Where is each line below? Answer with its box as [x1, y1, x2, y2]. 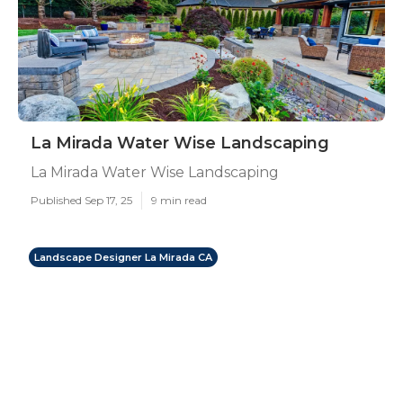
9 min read [151, 193, 207, 207]
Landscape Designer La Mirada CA [34, 251, 212, 264]
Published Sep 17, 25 [31, 193, 132, 207]
